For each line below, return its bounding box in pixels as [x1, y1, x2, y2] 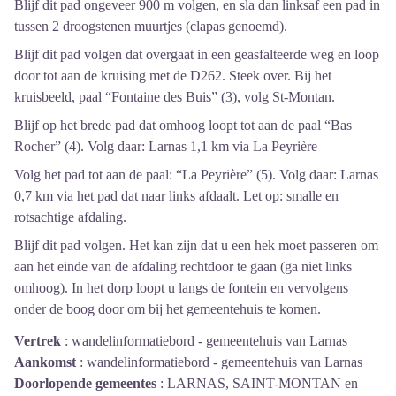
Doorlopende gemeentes [14, 375, 156, 391]
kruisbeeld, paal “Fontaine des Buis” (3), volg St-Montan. [14, 88, 335, 104]
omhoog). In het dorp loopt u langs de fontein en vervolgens [14, 279, 348, 295]
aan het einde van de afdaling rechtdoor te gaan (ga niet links [14, 258, 352, 274]
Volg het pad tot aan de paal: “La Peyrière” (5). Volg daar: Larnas [14, 166, 378, 182]
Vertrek [14, 332, 61, 348]
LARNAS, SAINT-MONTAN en [167, 375, 358, 391]
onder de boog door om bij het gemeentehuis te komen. [14, 301, 321, 316]
